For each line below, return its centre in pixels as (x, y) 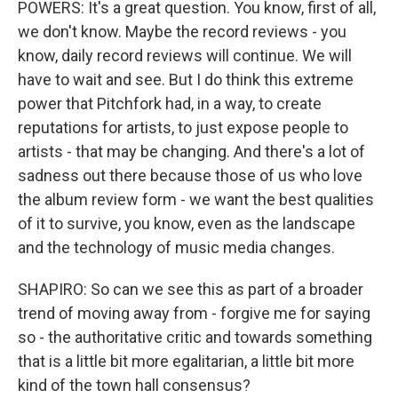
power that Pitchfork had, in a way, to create (170, 103)
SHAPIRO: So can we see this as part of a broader (191, 289)
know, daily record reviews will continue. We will (185, 56)
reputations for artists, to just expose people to (183, 127)
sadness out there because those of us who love (190, 175)
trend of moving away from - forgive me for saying (194, 313)
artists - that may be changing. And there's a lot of (191, 151)
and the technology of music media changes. (176, 247)
